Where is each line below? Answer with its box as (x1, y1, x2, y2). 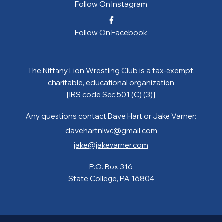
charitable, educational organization (48, 77, 174, 87)
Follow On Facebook (75, 27, 147, 37)
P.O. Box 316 (89, 162, 133, 171)
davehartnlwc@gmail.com (65, 125, 157, 135)
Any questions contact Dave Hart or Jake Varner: (26, 111, 196, 121)
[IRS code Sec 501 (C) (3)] (67, 89, 155, 99)
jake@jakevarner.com (74, 140, 148, 150)
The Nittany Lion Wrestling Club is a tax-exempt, (27, 65, 195, 75)
